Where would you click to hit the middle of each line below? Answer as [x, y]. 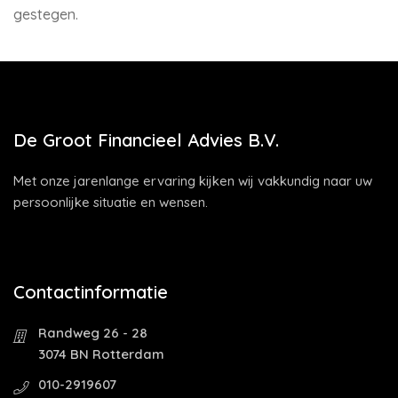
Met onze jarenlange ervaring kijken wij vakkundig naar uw [193, 181]
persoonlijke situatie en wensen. [111, 202]
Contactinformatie [91, 292]
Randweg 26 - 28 [93, 333]
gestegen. [46, 14]
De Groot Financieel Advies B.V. [146, 140]
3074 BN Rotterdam [101, 354]
